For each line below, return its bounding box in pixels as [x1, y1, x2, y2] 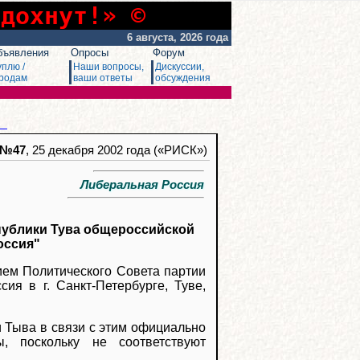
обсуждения [155, 72, 211, 84]
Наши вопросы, [73, 61, 144, 72]
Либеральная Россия [67, 178, 204, 191]
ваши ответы [73, 72, 133, 84]
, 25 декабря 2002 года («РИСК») [26, 144, 207, 157]
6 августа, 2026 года [127, 31, 231, 43]
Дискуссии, [155, 61, 204, 72]
